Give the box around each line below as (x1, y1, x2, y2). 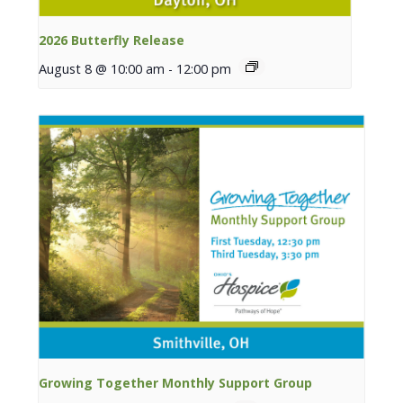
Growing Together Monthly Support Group (39, 373, 313, 391)
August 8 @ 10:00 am (39, 60, 166, 78)
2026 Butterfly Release (39, 31, 185, 49)
